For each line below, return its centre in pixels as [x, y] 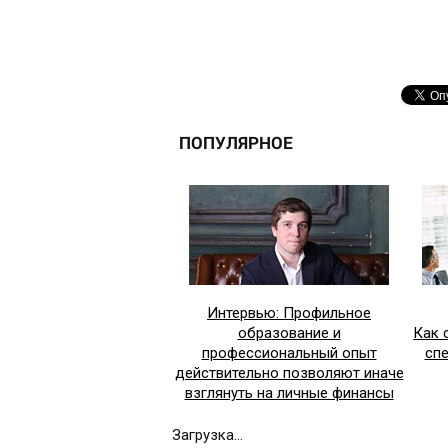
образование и [289, 333]
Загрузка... [207, 435]
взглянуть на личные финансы [289, 393]
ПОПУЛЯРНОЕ [236, 143]
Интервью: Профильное [289, 313]
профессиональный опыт [289, 353]
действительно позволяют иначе [289, 373]
